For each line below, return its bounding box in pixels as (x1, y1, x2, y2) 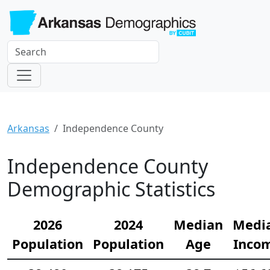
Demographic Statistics (7, 175, 215, 202)
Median (174, 215, 223, 233)
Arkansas (7, 121, 49, 135)
